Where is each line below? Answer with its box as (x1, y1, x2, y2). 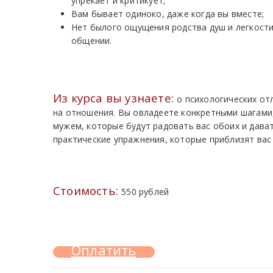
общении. (71, 35, 112, 46)
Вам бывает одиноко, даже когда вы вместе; (71, 8, 264, 19)
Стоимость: (53, 183, 122, 198)
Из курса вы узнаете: (53, 90, 177, 105)
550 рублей (121, 186, 169, 197)
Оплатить (71, 241, 136, 259)
